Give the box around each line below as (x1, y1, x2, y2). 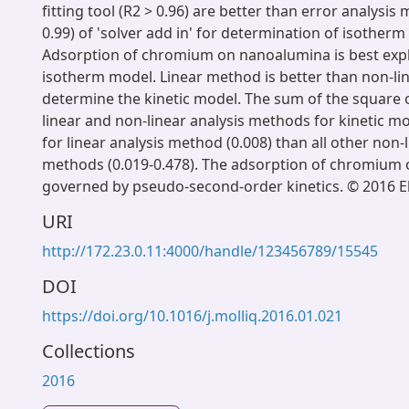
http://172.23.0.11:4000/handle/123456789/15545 (42, 241, 378, 261)
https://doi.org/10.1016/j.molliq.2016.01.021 (42, 306, 342, 326)
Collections (42, 339, 135, 363)
